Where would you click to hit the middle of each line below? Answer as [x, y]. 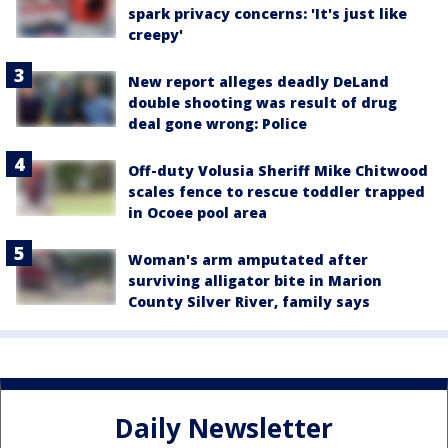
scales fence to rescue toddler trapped [276, 192]
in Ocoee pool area [197, 213]
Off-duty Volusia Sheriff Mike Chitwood [278, 171]
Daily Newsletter [224, 427]
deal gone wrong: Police [217, 124]
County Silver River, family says [249, 302]
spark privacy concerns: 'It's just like [267, 14]
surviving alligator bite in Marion [255, 281]
